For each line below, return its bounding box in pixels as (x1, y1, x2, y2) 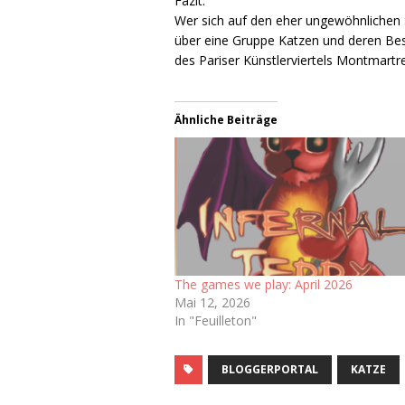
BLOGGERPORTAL (221, 361, 319, 377)
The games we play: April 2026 (174, 275, 353, 293)
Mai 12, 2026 (174, 293, 251, 311)
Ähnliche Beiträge (174, 112, 278, 127)
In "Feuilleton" (174, 311, 258, 329)
